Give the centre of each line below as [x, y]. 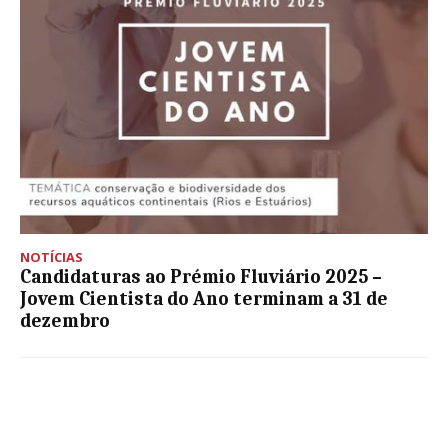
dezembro [65, 320]
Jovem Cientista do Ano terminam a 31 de [204, 298]
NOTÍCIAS [51, 256]
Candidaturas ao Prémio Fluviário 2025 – [201, 276]
